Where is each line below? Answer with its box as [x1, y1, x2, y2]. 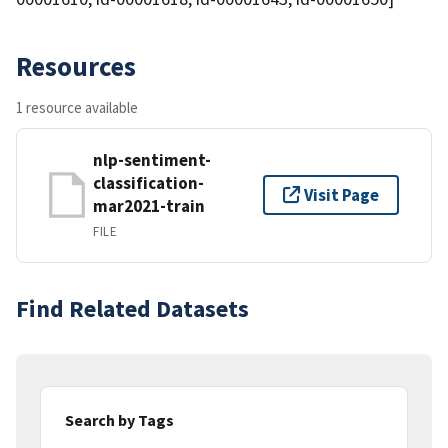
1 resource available [16, 97, 138, 117]
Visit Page [304, 183, 379, 206]
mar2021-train [93, 194, 205, 217]
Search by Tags [65, 409, 174, 430]
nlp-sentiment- [93, 148, 211, 171]
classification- [93, 171, 204, 194]
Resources [16, 48, 136, 83]
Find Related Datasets [16, 292, 249, 324]
